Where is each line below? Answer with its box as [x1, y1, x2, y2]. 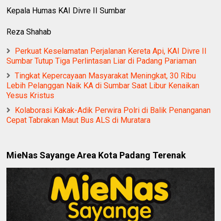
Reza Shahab [6, 27, 52, 37]
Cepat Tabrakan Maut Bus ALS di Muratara [6, 115, 151, 125]
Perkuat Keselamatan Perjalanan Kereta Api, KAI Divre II [15, 46, 207, 56]
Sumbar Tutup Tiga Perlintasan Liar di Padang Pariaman [6, 56, 197, 66]
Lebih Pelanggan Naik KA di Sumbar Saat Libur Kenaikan [6, 81, 200, 91]
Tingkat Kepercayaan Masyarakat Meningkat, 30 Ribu [15, 71, 196, 81]
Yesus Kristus [6, 91, 55, 101]
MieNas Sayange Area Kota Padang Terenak [6, 150, 186, 161]
